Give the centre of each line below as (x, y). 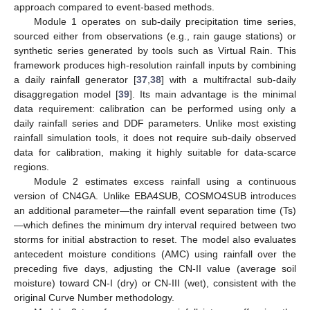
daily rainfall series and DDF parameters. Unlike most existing (155, 123)
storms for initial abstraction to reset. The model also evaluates (155, 239)
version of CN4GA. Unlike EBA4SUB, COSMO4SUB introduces (155, 195)
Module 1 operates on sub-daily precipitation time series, (165, 21)
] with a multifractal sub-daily (229, 79)
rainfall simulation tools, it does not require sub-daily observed (155, 137)
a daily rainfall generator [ (75, 79)
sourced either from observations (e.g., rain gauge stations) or (155, 36)
